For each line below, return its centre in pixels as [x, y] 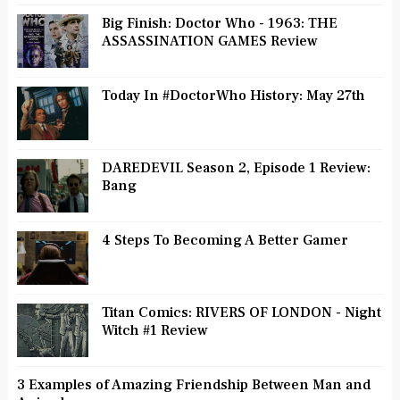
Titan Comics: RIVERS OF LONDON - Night [241, 313]
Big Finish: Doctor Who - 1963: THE [219, 24]
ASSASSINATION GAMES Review [209, 42]
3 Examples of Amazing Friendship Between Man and [193, 385]
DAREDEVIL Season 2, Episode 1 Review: [236, 168]
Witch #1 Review [154, 331]
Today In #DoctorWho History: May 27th [233, 96]
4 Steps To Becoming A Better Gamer [225, 241]
